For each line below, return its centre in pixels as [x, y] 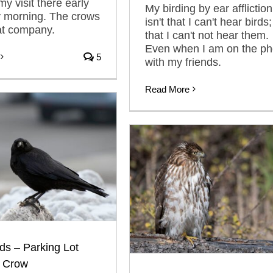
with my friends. [183, 62]
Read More [167, 89]
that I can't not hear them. [207, 35]
